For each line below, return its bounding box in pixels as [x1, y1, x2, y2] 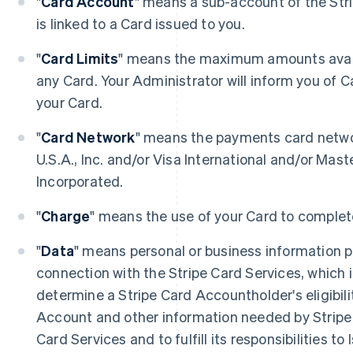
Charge [41, 206, 91, 225]
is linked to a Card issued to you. [36, 14, 245, 32]
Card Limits [41, 49, 119, 67]
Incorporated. [36, 172, 124, 190]
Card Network [41, 128, 136, 146]
